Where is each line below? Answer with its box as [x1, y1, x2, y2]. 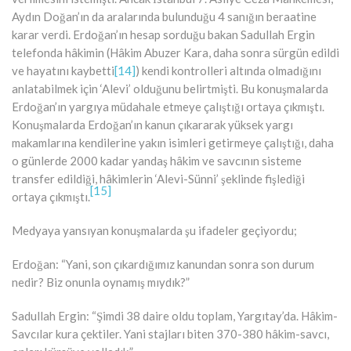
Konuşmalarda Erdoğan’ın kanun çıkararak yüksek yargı [12, 117, 293, 132]
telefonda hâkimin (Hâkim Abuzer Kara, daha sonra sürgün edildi [12, 45, 339, 60]
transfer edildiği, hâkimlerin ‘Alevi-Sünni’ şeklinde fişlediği [12, 171, 305, 186]
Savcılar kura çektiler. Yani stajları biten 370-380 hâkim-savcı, [12, 326, 329, 341]
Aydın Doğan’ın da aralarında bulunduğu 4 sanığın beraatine [12, 9, 317, 24]
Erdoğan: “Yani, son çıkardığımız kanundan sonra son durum [12, 256, 314, 271]
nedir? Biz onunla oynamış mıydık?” [12, 274, 190, 289]
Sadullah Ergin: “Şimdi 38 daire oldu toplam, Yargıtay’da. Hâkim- [12, 308, 338, 323]
